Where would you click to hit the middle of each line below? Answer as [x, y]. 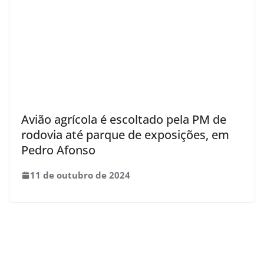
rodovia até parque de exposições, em [125, 134]
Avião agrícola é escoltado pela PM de [124, 119]
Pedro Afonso [58, 150]
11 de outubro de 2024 [80, 175]
